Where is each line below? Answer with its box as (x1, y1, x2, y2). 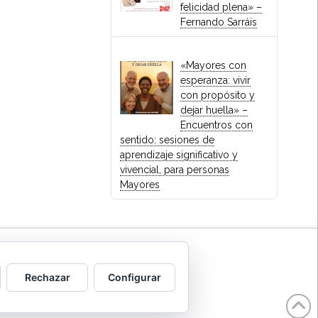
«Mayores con (180, 60, 247, 72)
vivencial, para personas (119, 164, 229, 176)
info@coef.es (69, 270, 129, 282)
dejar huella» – (180, 104, 248, 116)
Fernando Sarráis (180, 16, 258, 28)
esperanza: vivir (180, 75, 251, 87)
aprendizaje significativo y (119, 149, 238, 161)
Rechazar (24, 270, 70, 283)
